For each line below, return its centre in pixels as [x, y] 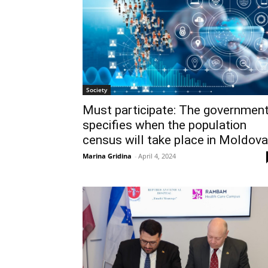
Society [97, 90]
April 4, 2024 [157, 156]
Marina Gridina [107, 156]
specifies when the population [165, 125]
